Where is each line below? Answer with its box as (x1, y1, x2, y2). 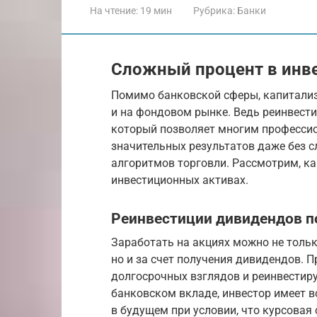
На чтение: (90, 5, 138, 16)
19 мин (138, 5, 172, 16)
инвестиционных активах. (111, 173, 248, 187)
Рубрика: (193, 5, 235, 16)
